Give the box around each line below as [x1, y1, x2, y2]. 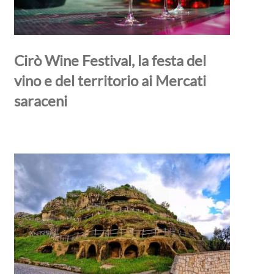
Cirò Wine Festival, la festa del [13, 51, 206, 69]
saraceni [13, 91, 67, 109]
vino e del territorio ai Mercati [13, 71, 206, 89]
